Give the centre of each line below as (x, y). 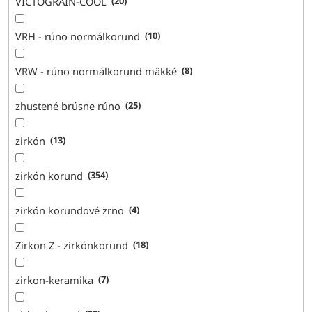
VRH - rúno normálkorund (78, 36)
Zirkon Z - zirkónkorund (72, 245)
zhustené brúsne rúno (68, 106)
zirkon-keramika (55, 280)
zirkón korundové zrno (70, 210)
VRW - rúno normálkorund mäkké (96, 71)
